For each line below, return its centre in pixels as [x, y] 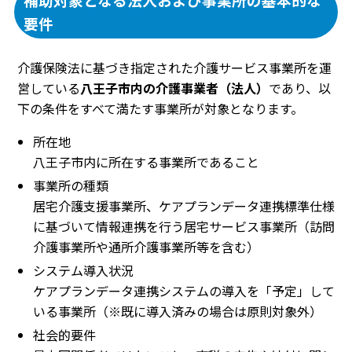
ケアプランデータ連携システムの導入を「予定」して [184, 290]
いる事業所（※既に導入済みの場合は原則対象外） [178, 311]
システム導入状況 [83, 270]
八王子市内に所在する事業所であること [146, 161]
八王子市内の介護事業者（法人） [174, 88]
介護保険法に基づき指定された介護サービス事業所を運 [174, 67]
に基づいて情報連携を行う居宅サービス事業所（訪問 [184, 226]
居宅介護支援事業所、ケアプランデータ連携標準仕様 [184, 205]
